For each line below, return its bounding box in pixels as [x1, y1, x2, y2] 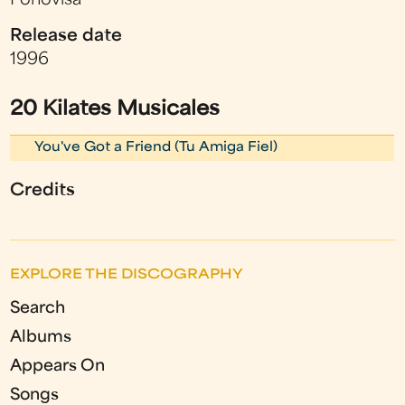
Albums [10, 329, 72, 345]
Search [10, 300, 66, 316]
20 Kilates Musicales [10, 99, 221, 119]
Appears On [10, 358, 106, 374]
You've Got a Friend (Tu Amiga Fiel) [34, 140, 278, 155]
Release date [10, 28, 123, 44]
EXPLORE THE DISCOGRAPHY [10, 268, 244, 282]
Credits [10, 183, 76, 199]
